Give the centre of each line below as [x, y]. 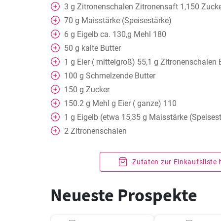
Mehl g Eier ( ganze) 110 [134, 103]
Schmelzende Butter [121, 76]
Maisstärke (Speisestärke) [127, 20]
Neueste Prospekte [124, 195]
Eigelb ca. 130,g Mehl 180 [122, 34]
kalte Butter [101, 48]
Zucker [98, 90]
